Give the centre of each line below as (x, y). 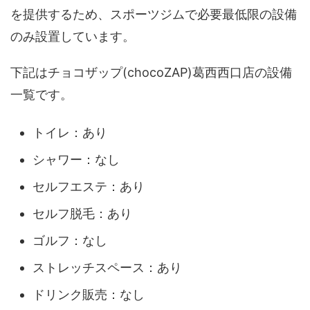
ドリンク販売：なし (89, 295)
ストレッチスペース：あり (107, 268)
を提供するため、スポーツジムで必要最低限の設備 (154, 14)
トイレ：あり (70, 133)
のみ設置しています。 (73, 36)
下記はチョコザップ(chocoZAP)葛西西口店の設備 (151, 72)
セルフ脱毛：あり (82, 214)
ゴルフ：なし (70, 241)
